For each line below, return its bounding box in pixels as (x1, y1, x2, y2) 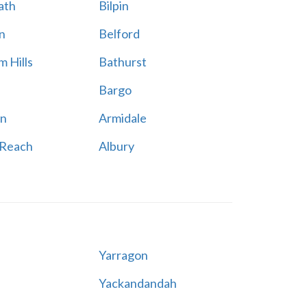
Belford (98, 26, 140, 41)
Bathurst (98, 54, 147, 69)
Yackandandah (98, 275, 177, 291)
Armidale (98, 110, 147, 125)
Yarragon (98, 247, 148, 262)
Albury (98, 138, 134, 153)
